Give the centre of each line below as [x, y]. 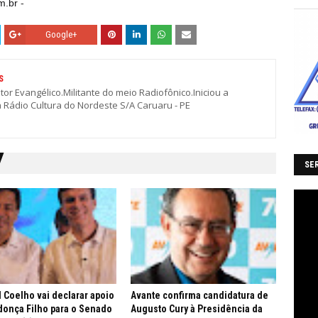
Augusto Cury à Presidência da [197, 309]
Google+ [61, 34]
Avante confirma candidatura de [199, 295]
